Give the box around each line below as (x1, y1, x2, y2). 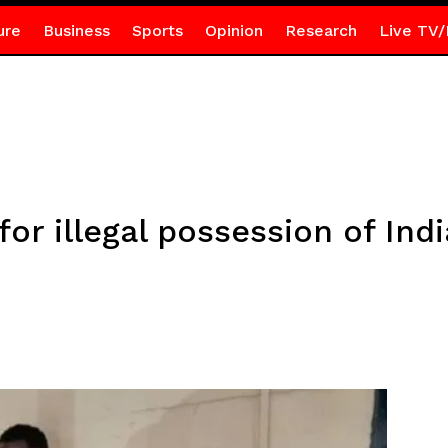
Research (284, 21, 357, 40)
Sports (131, 21, 183, 40)
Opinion (204, 21, 263, 40)
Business (42, 21, 110, 40)
